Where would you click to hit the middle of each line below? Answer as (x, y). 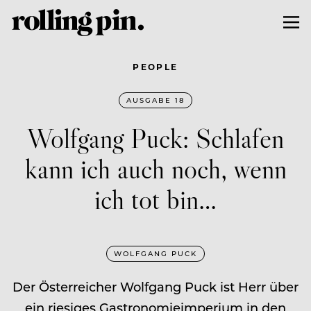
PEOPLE (155, 66)
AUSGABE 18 (155, 100)
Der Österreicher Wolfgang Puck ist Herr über (155, 286)
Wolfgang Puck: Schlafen (155, 137)
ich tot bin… (155, 199)
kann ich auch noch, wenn (155, 168)
